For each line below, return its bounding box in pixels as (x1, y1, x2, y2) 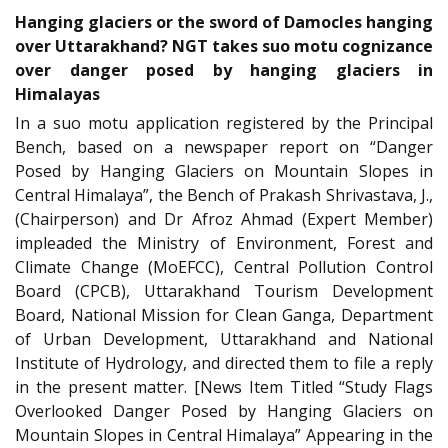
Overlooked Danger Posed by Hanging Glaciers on (15, 400, 433, 423)
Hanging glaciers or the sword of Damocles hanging (15, 11, 433, 34)
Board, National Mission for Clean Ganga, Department (15, 304, 433, 327)
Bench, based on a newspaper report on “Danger (15, 136, 433, 159)
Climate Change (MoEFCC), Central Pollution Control (15, 256, 433, 279)
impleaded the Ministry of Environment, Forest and (15, 232, 433, 255)
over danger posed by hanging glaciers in (15, 59, 433, 82)
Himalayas (15, 83, 100, 106)
